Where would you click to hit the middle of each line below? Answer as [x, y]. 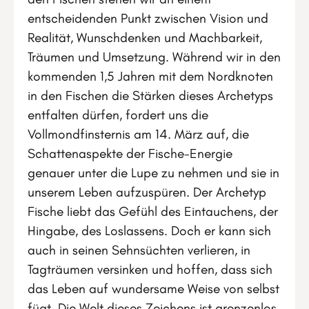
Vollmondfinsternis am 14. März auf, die [138, 134]
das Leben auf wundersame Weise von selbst [153, 288]
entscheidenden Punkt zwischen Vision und [148, 18]
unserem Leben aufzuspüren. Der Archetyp [147, 192]
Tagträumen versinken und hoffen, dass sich [150, 269]
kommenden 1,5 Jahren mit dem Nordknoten [150, 76]
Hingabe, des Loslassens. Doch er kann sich [149, 230]
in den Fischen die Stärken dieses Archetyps [150, 95]
